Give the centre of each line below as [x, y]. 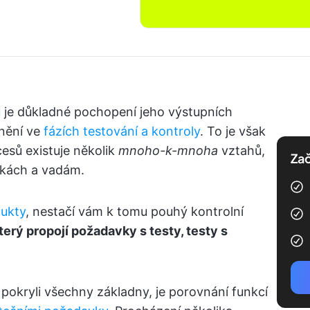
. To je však [233, 131]
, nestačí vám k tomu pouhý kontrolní [135, 211]
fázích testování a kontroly [122, 131]
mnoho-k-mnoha [168, 151]
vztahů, [241, 151]
